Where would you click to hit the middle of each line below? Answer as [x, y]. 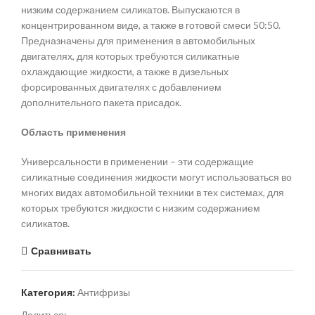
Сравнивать [61, 250]
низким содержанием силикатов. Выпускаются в [130, 10]
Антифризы [104, 292]
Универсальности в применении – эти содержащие [137, 162]
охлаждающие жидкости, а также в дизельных [125, 72]
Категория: [48, 292]
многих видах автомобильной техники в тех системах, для [153, 193]
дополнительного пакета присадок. [101, 103]
